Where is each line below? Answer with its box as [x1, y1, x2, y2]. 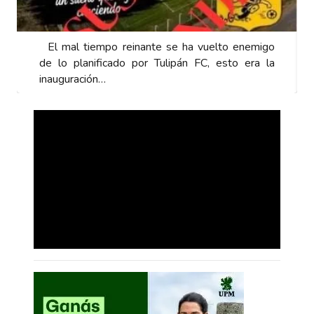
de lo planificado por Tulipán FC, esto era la [39, 55, 275, 71]
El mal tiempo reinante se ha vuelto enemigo [39, 39, 275, 55]
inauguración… [39, 71, 106, 87]
